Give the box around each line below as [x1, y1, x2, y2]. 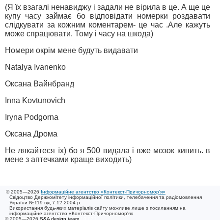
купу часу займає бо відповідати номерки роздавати [5, 12, 210, 20]
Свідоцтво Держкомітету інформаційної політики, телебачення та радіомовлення [9, 194, 202, 200]
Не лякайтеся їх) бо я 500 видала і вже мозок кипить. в [5, 146, 210, 155]
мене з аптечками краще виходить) [5, 155, 132, 164]
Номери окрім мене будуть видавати [5, 46, 138, 55]
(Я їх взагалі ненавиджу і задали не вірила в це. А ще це [5, 3, 210, 11]
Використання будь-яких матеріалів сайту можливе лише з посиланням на [9, 205, 186, 211]
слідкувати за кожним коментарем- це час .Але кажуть [5, 21, 210, 29]
